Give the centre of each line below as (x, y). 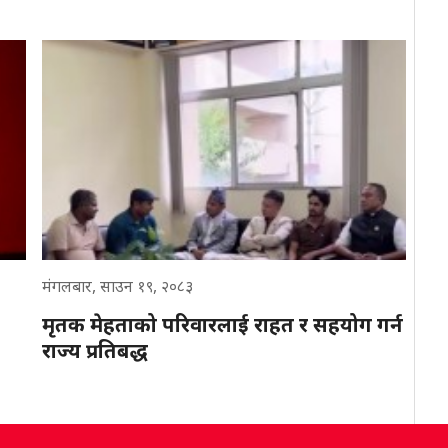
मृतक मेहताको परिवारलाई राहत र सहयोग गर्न (222, 324)
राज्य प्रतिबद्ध (95, 350)
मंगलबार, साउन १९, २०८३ (117, 285)
